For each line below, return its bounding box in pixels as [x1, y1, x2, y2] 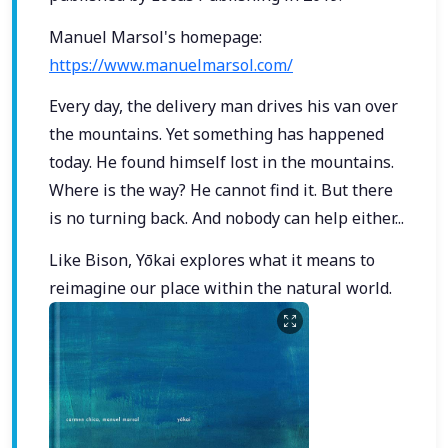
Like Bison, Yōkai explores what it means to [49, 248, 375, 271]
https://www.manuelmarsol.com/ [49, 53, 293, 76]
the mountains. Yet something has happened [49, 123, 384, 146]
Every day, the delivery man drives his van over [49, 95, 398, 118]
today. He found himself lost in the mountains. [49, 151, 394, 174]
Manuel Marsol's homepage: [49, 25, 262, 48]
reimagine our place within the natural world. [49, 276, 392, 299]
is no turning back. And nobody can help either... [49, 207, 404, 230]
